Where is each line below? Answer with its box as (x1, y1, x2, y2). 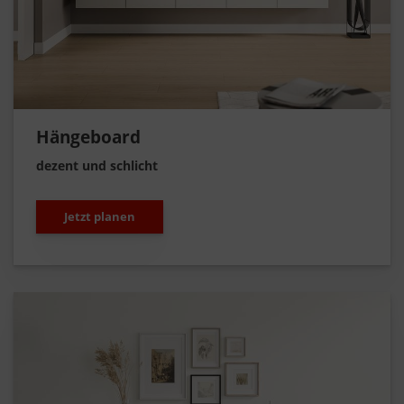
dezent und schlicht (36, 156, 158, 174)
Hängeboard (36, 124, 141, 149)
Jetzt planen (64, 207, 135, 225)
